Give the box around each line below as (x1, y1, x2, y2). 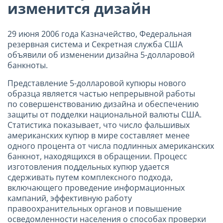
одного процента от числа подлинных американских (7, 140, 214, 151)
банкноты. (7, 59, 48, 71)
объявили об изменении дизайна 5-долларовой (7, 49, 195, 60)
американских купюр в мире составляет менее (7, 129, 190, 141)
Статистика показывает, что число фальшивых (7, 119, 190, 130)
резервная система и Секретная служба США (7, 38, 183, 50)
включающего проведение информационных (7, 182, 185, 193)
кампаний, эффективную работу (7, 192, 132, 204)
